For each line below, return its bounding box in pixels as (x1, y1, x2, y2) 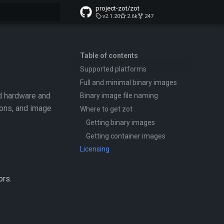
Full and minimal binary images (80, 78, 177, 86)
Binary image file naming (80, 91, 158, 100)
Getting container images (86, 131, 165, 140)
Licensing (80, 145, 109, 153)
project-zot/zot (95, 4, 139, 12)
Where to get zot (80, 105, 132, 113)
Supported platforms (80, 64, 146, 73)
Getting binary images (86, 118, 155, 126)
